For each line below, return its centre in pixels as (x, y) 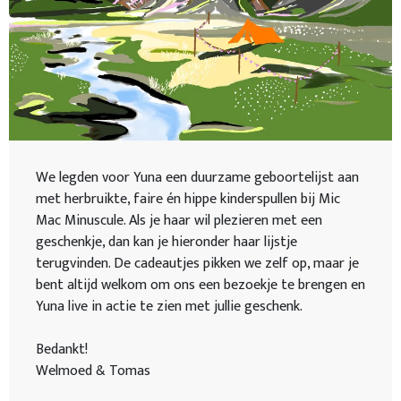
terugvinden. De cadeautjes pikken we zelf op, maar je (197, 263)
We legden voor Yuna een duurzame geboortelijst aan (197, 177)
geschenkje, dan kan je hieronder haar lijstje (166, 242)
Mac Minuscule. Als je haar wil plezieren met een (179, 220)
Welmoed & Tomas (93, 371)
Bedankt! (62, 349)
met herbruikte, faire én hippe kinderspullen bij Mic (188, 199)
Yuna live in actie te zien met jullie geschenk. (169, 306)
